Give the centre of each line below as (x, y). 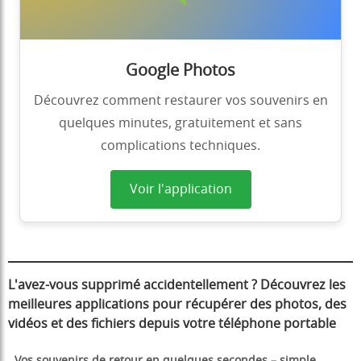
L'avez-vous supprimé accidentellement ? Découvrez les (177, 286)
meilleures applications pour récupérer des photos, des (177, 305)
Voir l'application (180, 190)
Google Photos (180, 71)
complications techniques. (180, 146)
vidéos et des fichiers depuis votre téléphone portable (172, 324)
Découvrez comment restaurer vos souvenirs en (180, 101)
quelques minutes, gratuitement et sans (180, 124)
